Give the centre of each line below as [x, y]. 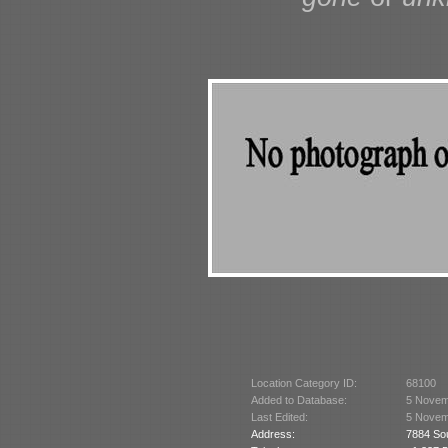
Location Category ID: [303, 382]
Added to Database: [298, 399]
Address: [272, 433]
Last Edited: [279, 416]
